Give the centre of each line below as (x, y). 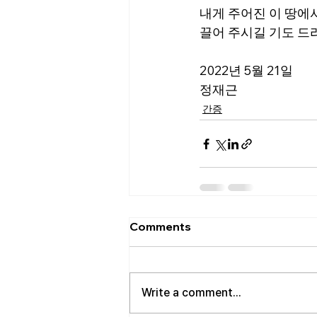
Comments (160, 226)
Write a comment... (191, 293)
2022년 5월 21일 (246, 70)
